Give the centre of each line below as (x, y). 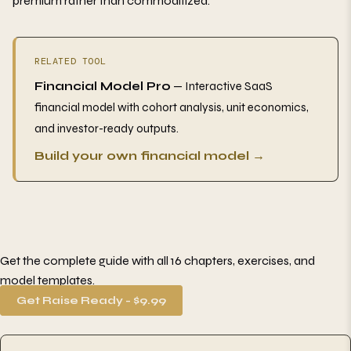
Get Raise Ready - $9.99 (91, 301)
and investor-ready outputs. (107, 129)
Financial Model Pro (103, 87)
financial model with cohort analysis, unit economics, (172, 108)
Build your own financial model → (150, 156)
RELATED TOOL (71, 62)
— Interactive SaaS (222, 87)
